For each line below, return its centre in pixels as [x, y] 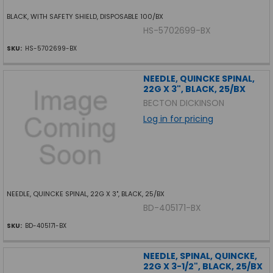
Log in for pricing [178, 119]
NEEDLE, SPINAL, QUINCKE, [200, 256]
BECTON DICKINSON [183, 103]
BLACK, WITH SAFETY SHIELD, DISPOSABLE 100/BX [85, 17]
